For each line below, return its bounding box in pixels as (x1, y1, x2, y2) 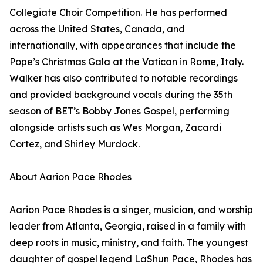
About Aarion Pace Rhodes (9, 171, 131, 183)
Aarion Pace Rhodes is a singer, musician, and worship (9, 204, 253, 215)
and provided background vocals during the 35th (9, 89, 232, 100)
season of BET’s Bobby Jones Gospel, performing (9, 105, 230, 117)
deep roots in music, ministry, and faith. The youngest (9, 237, 248, 248)
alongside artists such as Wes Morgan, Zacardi (9, 122, 221, 133)
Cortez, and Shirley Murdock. (9, 138, 140, 150)
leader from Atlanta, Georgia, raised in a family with (9, 220, 246, 232)
